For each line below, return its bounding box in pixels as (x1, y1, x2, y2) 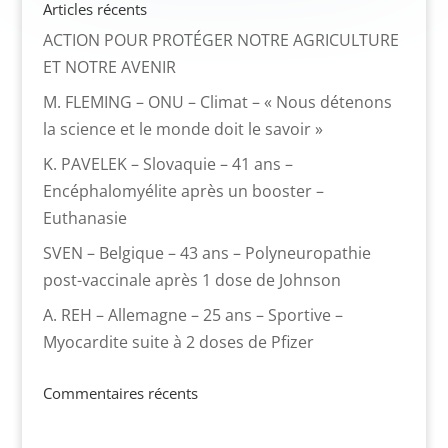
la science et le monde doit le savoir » (42, 117, 323, 140)
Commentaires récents (42, 382, 198, 403)
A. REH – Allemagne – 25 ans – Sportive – (42, 303, 343, 326)
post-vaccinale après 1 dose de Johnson (42, 268, 341, 291)
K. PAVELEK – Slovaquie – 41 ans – (42, 152, 293, 175)
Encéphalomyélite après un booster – (42, 179, 324, 202)
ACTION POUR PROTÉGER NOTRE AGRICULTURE (42, 28, 399, 51)
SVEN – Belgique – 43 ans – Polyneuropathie (42, 241, 371, 264)
